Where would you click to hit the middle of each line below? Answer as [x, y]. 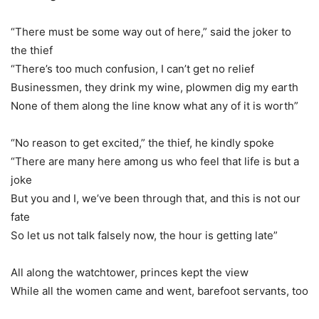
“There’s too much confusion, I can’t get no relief [132, 68]
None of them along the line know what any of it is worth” [155, 105]
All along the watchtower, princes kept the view [130, 272]
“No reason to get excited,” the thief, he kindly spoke [142, 142]
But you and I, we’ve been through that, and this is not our [156, 198]
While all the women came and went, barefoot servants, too [159, 291]
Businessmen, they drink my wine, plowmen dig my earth [155, 87]
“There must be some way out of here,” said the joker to [151, 31]
